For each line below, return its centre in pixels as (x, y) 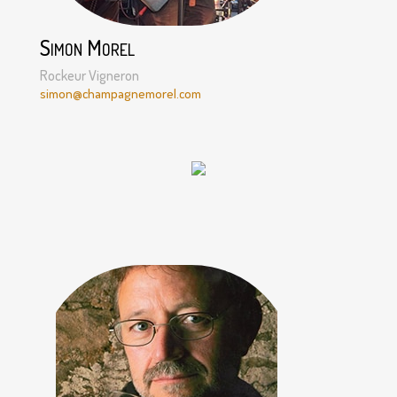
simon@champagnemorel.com (120, 93)
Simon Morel (87, 47)
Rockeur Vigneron (89, 75)
